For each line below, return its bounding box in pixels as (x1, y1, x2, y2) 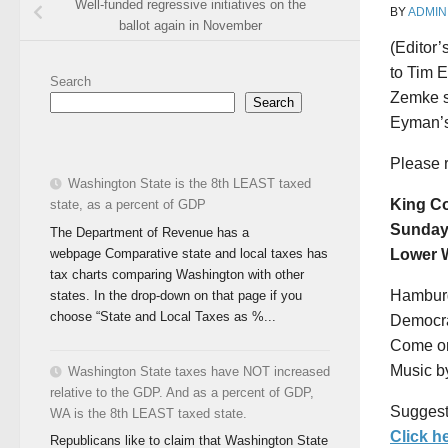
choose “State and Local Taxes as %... (50, 308, 276, 324)
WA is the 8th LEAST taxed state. (50, 405, 247, 421)
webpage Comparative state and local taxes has (50, 245, 328, 261)
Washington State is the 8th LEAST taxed (68, 175, 311, 191)
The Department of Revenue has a (50, 224, 249, 240)
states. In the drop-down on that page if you (50, 287, 302, 303)
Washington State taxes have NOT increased (68, 363, 330, 379)
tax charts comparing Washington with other (50, 266, 304, 282)
